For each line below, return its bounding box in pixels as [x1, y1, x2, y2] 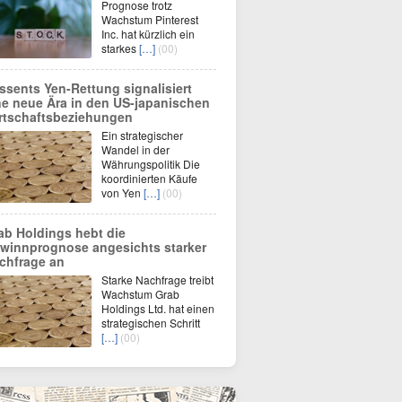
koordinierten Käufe [101, 170, 197, 186]
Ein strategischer [101, 127, 183, 143]
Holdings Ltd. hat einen [101, 301, 214, 316]
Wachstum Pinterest [101, 12, 198, 27]
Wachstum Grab [101, 286, 179, 301]
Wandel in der [101, 142, 170, 157]
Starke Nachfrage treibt [101, 272, 214, 287]
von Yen [101, 185, 144, 200]
